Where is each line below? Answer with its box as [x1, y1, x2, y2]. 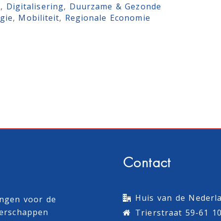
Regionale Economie [65, 12, 150, 24]
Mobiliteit [18, 12, 60, 24]
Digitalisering [6, 1, 64, 12]
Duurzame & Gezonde [69, 1, 161, 12]
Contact [123, 156, 171, 171]
